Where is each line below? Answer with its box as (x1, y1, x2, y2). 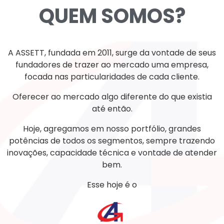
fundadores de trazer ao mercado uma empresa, (15, 59, 208, 71)
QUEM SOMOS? (38, 2, 185, 30)
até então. (91, 103, 132, 115)
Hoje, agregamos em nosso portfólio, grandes (23, 123, 201, 135)
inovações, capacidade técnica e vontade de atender (7, 147, 217, 159)
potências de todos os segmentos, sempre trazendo (9, 135, 215, 147)
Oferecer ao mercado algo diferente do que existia (12, 91, 212, 103)
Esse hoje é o (87, 179, 137, 191)
